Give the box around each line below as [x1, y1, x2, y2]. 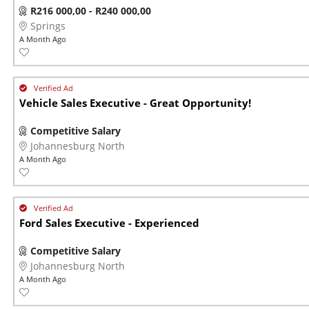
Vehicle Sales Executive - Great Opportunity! [19, 96, 251, 111]
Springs [30, 19, 66, 33]
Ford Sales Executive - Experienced [19, 216, 199, 231]
